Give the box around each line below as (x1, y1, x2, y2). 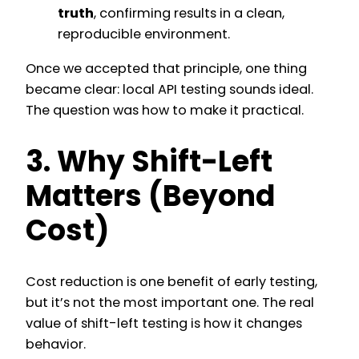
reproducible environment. (58, 25, 230, 44)
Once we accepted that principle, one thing (26, 58, 307, 78)
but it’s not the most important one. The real (26, 293, 314, 313)
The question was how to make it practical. (26, 100, 304, 119)
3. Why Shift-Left (26, 141, 272, 183)
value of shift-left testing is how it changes (26, 314, 302, 333)
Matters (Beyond (26, 175, 275, 217)
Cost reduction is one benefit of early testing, (26, 272, 317, 292)
